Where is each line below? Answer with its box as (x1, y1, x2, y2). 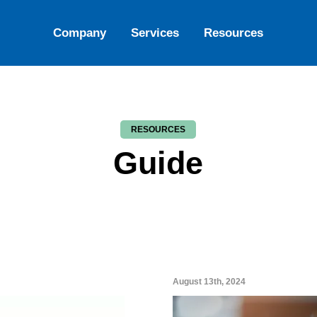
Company (53, 26, 107, 40)
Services (131, 26, 180, 40)
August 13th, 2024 (172, 277, 246, 287)
